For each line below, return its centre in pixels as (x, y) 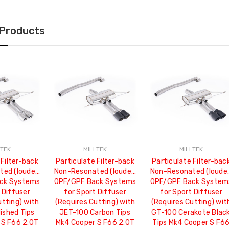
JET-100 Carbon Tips (95, 213)
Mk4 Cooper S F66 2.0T (95, 223)
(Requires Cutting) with (95, 202)
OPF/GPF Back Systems (95, 182)
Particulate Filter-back (95, 162)
